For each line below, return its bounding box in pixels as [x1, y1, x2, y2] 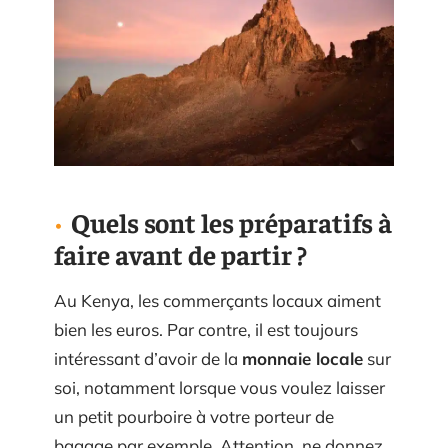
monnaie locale [242, 347, 363, 369]
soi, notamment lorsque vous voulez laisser [54, 376, 385, 398]
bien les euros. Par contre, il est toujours [54, 318, 358, 340]
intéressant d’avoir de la [54, 347, 242, 369]
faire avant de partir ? [54, 236, 307, 271]
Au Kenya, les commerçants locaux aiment [54, 289, 381, 311]
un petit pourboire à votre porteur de [54, 405, 334, 427]
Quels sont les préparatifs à [71, 204, 392, 239]
